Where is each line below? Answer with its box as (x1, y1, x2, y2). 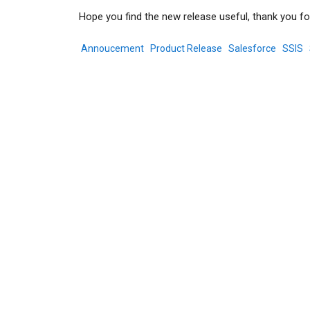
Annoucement (81, 42, 144, 54)
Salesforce (228, 42, 276, 54)
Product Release (150, 42, 222, 54)
